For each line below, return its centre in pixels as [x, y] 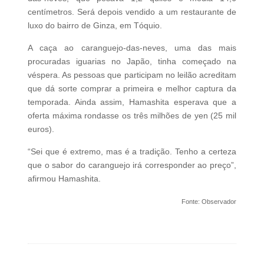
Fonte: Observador [209, 202]
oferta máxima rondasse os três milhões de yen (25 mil [132, 116]
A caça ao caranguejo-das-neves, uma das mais [132, 48]
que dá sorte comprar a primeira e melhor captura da [132, 89]
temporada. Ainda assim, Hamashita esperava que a [132, 102]
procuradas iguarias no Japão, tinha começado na [132, 62]
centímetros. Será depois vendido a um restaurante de [132, 12]
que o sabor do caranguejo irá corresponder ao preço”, [132, 165]
